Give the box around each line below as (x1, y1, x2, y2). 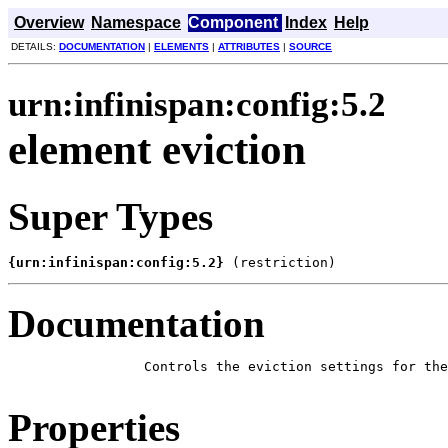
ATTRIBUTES (218, 41, 280, 52)
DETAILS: (11, 41, 59, 52)
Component (188, 14, 278, 31)
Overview (14, 14, 84, 31)
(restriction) (224, 254, 336, 270)
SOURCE (289, 41, 332, 52)
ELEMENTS (154, 41, 209, 52)
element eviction (8, 125, 306, 173)
